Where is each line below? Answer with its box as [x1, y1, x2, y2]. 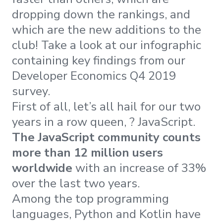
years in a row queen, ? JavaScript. [12, 114, 195, 130]
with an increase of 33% [75, 160, 206, 176]
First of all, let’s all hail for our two [12, 99, 201, 115]
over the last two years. [12, 175, 140, 192]
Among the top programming [12, 191, 169, 207]
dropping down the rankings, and [12, 6, 190, 23]
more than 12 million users [12, 145, 163, 161]
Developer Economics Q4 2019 [12, 68, 176, 84]
